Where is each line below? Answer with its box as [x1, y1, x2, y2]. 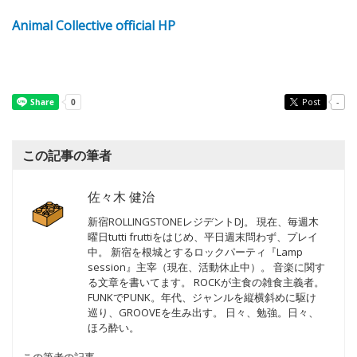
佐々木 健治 [88, 188, 155, 206]
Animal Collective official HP [12, 17, 175, 35]
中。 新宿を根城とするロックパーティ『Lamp [88, 245, 303, 260]
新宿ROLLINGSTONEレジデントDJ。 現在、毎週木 [88, 214, 319, 229]
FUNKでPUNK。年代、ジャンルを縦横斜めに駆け [88, 290, 316, 305]
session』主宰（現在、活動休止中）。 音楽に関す [88, 260, 325, 275]
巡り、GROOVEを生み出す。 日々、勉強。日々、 [88, 305, 319, 320]
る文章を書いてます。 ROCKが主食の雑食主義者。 [88, 275, 324, 290]
